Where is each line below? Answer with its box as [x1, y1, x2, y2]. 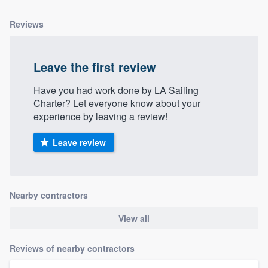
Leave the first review [33, 58, 156, 76]
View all [118, 212, 150, 224]
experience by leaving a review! [33, 109, 167, 124]
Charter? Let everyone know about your [33, 96, 200, 111]
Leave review [52, 136, 106, 149]
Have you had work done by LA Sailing [33, 83, 199, 98]
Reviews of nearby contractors [10, 242, 135, 254]
